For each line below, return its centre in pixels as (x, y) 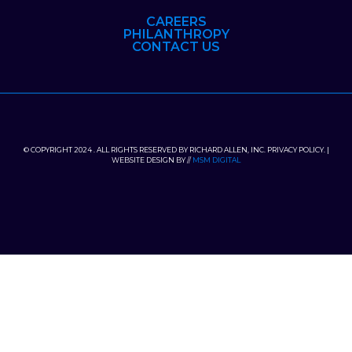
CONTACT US (176, 46)
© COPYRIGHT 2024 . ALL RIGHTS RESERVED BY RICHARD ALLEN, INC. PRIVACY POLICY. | (176, 149)
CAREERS (176, 21)
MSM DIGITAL (216, 159)
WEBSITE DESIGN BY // (152, 159)
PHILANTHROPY (176, 34)
